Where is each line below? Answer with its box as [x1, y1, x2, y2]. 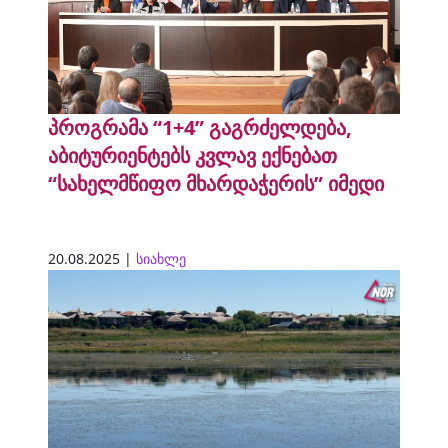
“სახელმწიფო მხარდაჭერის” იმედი [48, 169, 384, 197]
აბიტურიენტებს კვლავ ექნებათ [48, 141, 337, 169]
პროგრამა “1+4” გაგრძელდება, [48, 113, 352, 141]
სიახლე [136, 248, 186, 268]
